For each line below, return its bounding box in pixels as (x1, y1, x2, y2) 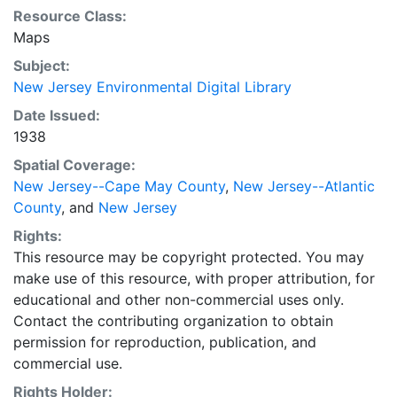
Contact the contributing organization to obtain (13, 312, 333, 330)
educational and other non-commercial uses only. (13, 291, 344, 308)
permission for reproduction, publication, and (13, 333, 316, 351)
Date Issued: (13, 106, 100, 124)
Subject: (13, 57, 70, 74)
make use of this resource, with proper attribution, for (13, 269, 375, 287)
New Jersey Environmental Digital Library (13, 78, 292, 96)
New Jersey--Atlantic (233, 177, 375, 195)
